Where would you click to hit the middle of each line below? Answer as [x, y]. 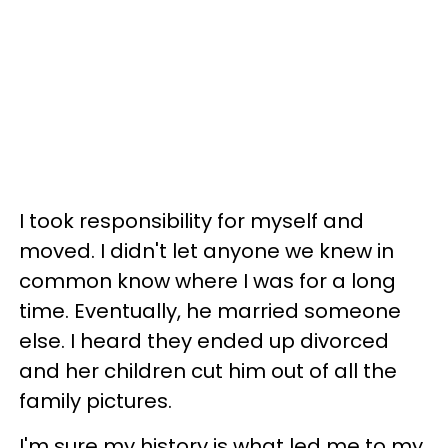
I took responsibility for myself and [191, 220]
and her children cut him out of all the [208, 370]
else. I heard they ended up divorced [204, 340]
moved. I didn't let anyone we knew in [206, 250]
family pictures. [95, 400]
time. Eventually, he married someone [210, 310]
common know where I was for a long [207, 280]
